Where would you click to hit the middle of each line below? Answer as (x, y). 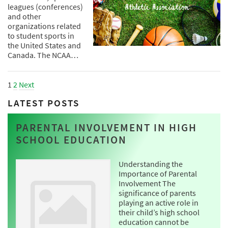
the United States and (44, 46)
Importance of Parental (158, 174)
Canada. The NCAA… (43, 55)
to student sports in (41, 36)
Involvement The (147, 183)
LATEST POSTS (44, 103)
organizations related (44, 26)
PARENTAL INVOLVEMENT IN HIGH (106, 128)
